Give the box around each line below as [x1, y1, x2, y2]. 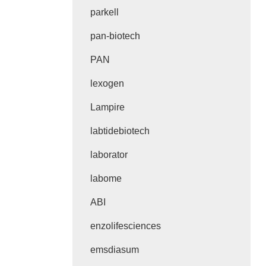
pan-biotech [90, 31, 140, 41]
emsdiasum [90, 245, 139, 255]
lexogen [90, 78, 124, 88]
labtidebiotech [90, 126, 150, 136]
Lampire [90, 102, 125, 112]
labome [90, 173, 122, 183]
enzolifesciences [90, 221, 161, 231]
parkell [90, 7, 119, 17]
